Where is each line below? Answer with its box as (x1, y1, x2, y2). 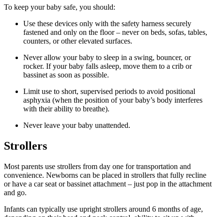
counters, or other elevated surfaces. (23, 37, 132, 46)
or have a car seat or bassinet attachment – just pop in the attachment (4, 180, 212, 188)
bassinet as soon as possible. (23, 71, 109, 79)
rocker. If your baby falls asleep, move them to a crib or (23, 62, 192, 71)
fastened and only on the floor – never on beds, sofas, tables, (23, 28, 207, 37)
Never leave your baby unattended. (23, 121, 130, 130)
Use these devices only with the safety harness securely (23, 19, 191, 28)
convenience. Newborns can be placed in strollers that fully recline (4, 171, 206, 180)
